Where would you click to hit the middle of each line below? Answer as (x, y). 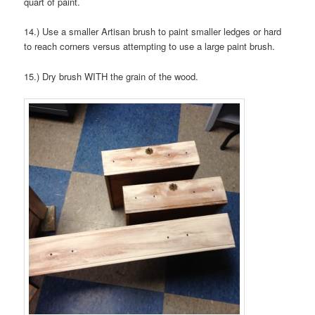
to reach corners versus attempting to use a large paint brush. (150, 46)
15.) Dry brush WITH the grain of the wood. (111, 76)
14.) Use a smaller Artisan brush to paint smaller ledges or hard (153, 32)
